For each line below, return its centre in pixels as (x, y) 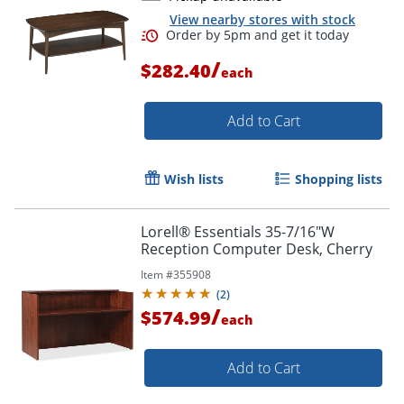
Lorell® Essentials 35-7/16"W (238, 232)
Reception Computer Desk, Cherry (257, 249)
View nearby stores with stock (262, 19)
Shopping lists (339, 179)
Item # (157, 275)
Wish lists (194, 179)
